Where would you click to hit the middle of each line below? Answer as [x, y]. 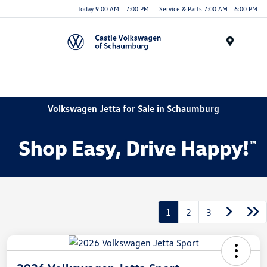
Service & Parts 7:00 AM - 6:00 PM [208, 8]
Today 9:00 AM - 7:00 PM [113, 8]
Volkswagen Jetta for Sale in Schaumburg [133, 108]
